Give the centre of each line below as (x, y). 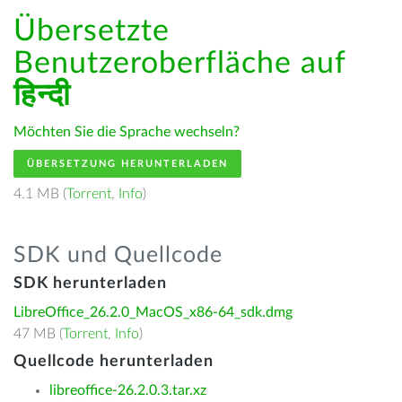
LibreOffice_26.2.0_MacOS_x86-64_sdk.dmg (153, 312)
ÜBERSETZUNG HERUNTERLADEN (127, 164)
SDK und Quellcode (118, 255)
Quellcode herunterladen (114, 362)
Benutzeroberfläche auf (179, 64)
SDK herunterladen (90, 284)
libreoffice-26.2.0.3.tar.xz (128, 390)
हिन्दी (42, 96)
